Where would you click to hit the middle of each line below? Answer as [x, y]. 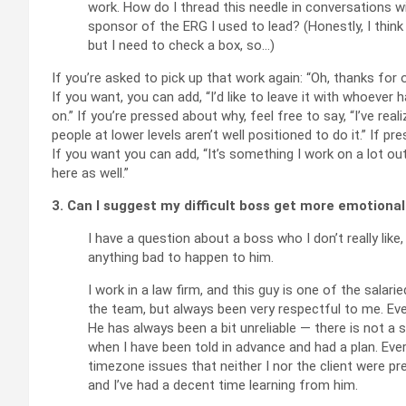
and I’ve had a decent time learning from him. [223, 385]
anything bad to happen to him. [181, 257]
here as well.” [90, 173]
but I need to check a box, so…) [181, 45]
